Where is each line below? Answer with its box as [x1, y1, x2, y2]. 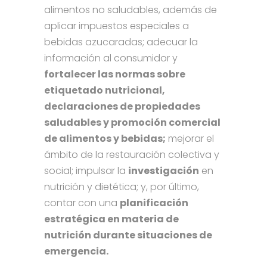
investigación [128, 164, 199, 178]
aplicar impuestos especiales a [44, 19, 189, 33]
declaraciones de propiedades [44, 100, 200, 114]
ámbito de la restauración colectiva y [44, 148, 219, 162]
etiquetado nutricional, [44, 83, 165, 98]
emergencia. [44, 244, 108, 259]
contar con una [44, 196, 120, 210]
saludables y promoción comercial [44, 116, 221, 130]
